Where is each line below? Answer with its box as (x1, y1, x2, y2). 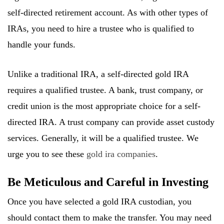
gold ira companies (86, 149, 155, 159)
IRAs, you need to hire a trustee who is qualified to (7, 23, 194, 34)
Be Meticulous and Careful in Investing (7, 175, 208, 189)
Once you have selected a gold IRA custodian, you (7, 196, 191, 207)
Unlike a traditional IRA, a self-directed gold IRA (7, 69, 188, 79)
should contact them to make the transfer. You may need (7, 212, 211, 223)
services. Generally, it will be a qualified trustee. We (7, 133, 198, 143)
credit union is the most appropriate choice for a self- (7, 101, 200, 111)
